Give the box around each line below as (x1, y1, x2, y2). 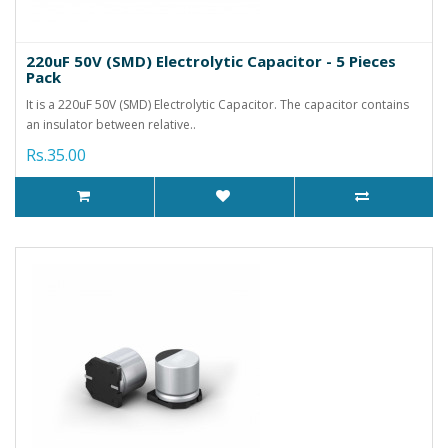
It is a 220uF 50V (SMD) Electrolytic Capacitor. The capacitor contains (26, 95, 409, 113)
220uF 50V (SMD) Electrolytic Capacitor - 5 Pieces (26, 50, 396, 71)
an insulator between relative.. (26, 115, 196, 133)
